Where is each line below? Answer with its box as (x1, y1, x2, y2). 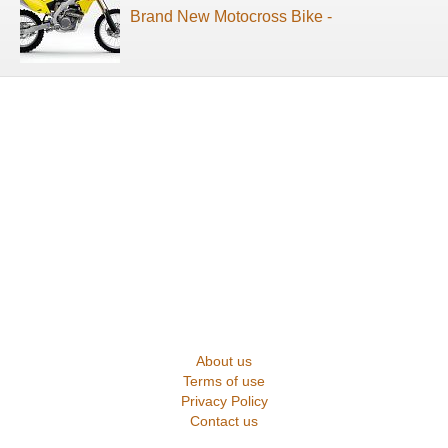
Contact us (190, 413, 258, 430)
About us (196, 353, 252, 370)
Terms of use (183, 373, 265, 390)
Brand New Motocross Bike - (130, 7, 332, 25)
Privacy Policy (180, 393, 268, 410)
